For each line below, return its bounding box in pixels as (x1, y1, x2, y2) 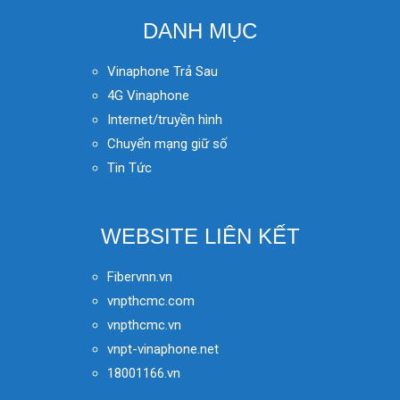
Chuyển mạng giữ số (107, 136, 228, 153)
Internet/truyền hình (107, 112, 226, 129)
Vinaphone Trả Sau (107, 63, 218, 80)
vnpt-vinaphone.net (107, 341, 219, 358)
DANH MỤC (143, 18, 257, 43)
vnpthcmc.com (107, 293, 195, 310)
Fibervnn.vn (107, 269, 172, 286)
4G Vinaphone (107, 87, 189, 104)
